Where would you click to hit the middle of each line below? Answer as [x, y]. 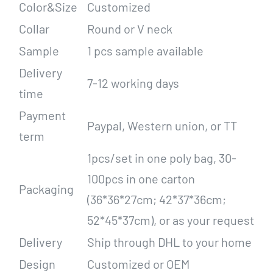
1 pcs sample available [145, 51]
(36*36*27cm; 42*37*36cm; [156, 200]
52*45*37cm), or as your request [170, 220]
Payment [42, 115]
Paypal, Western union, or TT [162, 126]
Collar [34, 29]
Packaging [46, 189]
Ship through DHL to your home [169, 242]
